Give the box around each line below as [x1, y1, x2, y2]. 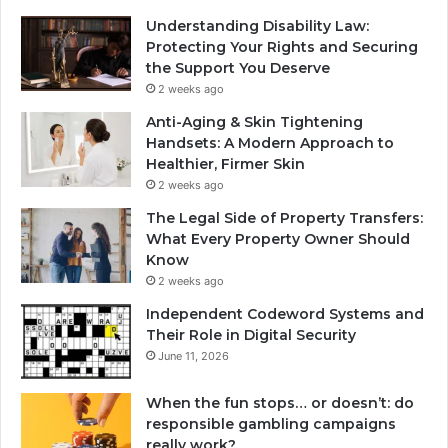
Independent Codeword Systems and [146, 304, 424, 323]
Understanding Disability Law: [146, 16, 369, 35]
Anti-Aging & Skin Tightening [146, 112, 363, 131]
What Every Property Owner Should [146, 229, 410, 248]
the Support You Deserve [146, 58, 334, 77]
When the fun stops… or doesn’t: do [146, 393, 414, 412]
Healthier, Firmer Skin [146, 154, 309, 173]
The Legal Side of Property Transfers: [146, 208, 423, 227]
